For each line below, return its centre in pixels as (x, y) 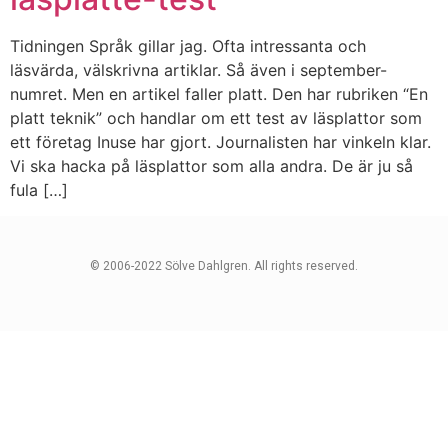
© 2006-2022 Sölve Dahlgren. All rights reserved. (224, 266)
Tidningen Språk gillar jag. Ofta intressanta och (188, 46)
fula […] (39, 190)
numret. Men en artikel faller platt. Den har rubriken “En (219, 94)
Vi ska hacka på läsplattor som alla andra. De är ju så (211, 166)
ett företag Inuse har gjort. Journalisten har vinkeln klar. (220, 142)
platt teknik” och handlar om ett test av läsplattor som (216, 118)
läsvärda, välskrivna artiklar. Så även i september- (198, 70)
